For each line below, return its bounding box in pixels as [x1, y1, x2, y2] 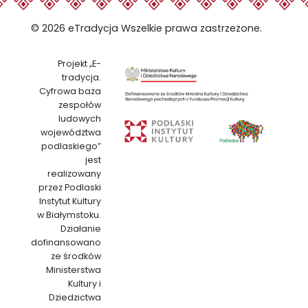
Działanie [60, 223, 101, 235]
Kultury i [68, 278, 101, 290]
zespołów [58, 99, 101, 111]
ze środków [51, 250, 101, 263]
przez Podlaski [38, 181, 101, 194]
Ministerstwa [46, 264, 101, 276]
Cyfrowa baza [39, 85, 101, 98]
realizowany [47, 168, 101, 180]
